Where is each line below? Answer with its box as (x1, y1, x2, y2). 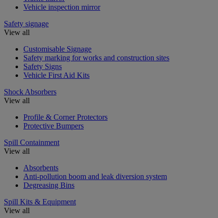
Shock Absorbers (4, 87, 56, 96)
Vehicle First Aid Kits (23, 71, 90, 79)
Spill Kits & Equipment (4, 197, 76, 206)
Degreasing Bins (23, 181, 74, 189)
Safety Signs (23, 62, 62, 71)
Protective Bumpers (23, 121, 84, 130)
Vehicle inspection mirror (23, 2, 100, 11)
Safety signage (4, 19, 49, 28)
